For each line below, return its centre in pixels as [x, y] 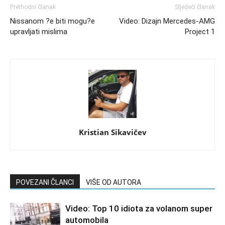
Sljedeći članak [195, 7]
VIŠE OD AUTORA [114, 182]
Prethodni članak [33, 7]
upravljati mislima [39, 31]
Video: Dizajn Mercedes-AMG [167, 21]
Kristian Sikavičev [113, 132]
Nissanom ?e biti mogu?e [52, 21]
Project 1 [200, 31]
